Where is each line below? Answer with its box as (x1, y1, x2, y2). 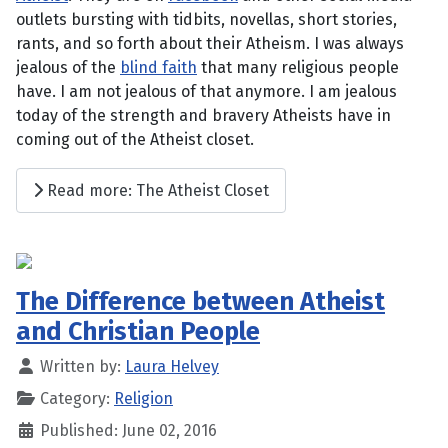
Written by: (36, 357, 125, 377)
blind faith (120, 58, 197, 78)
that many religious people (197, 58, 399, 78)
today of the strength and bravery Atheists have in (16, 106, 391, 126)
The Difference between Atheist (16, 286, 385, 318)
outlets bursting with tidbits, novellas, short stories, (16, 10, 397, 30)
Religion (114, 389, 173, 409)
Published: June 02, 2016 (40, 421, 217, 441)
